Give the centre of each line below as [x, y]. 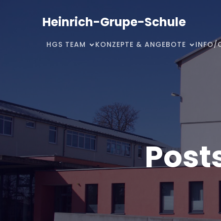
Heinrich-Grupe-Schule [114, 22]
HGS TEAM [66, 44]
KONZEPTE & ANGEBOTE [141, 44]
